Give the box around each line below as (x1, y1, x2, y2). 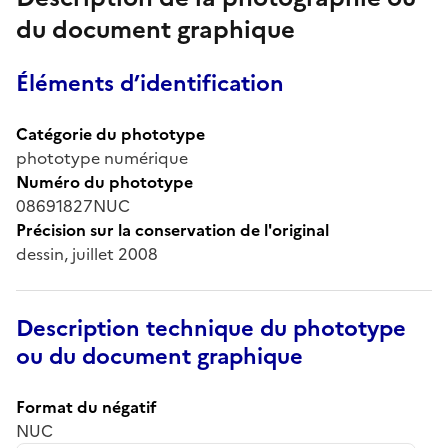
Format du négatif (16, 394, 157, 419)
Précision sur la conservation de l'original (16, 217, 329, 242)
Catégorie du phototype (16, 121, 205, 146)
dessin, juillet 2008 (16, 241, 158, 266)
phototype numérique (16, 145, 188, 170)
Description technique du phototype (16, 311, 406, 345)
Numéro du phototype (16, 169, 193, 194)
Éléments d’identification (16, 66, 284, 100)
